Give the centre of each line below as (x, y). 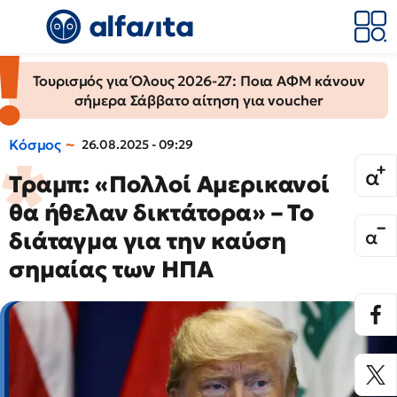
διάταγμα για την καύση (148, 241)
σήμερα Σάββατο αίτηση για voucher (198, 100)
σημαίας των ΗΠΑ (111, 269)
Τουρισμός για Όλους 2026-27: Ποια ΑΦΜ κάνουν (198, 81)
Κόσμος (35, 144)
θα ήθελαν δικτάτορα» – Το (161, 213)
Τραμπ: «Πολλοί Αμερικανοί (169, 184)
